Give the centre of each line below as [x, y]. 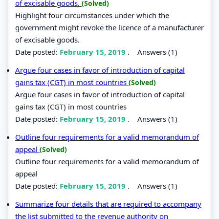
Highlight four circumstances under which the [92, 15]
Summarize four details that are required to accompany [108, 204]
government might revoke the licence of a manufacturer [109, 27]
